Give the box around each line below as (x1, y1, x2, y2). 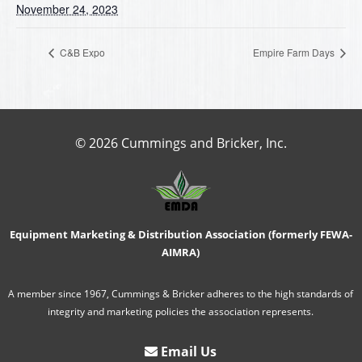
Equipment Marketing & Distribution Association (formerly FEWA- (9, 227, 352, 242)
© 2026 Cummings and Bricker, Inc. (74, 134, 287, 153)
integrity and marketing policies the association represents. (48, 305, 314, 319)
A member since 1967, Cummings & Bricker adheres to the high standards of (8, 287, 354, 301)
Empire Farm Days (253, 45, 337, 60)
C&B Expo (57, 45, 105, 60)
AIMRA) (162, 245, 200, 260)
